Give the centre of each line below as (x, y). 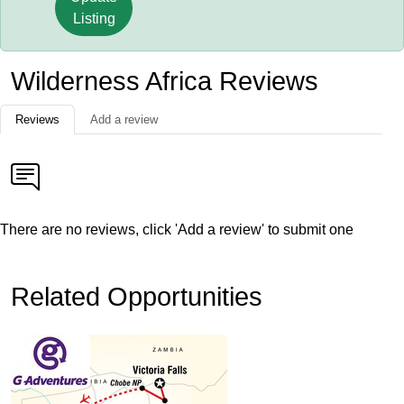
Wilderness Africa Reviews (165, 81)
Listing (94, 18)
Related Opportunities (137, 297)
